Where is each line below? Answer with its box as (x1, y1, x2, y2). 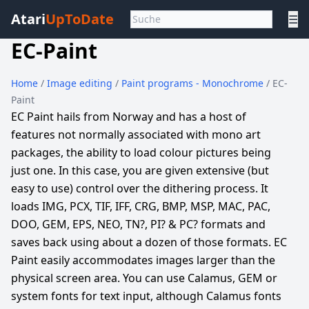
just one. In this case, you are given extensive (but (11, 163, 269, 178)
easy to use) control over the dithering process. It (11, 181, 268, 196)
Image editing (47, 77, 115, 90)
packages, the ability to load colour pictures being (11, 145, 271, 160)
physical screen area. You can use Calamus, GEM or (11, 270, 277, 286)
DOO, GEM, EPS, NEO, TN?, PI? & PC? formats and (11, 217, 266, 232)
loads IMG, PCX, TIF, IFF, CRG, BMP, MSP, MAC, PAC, (11, 199, 270, 214)
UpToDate (46, 10, 114, 28)
